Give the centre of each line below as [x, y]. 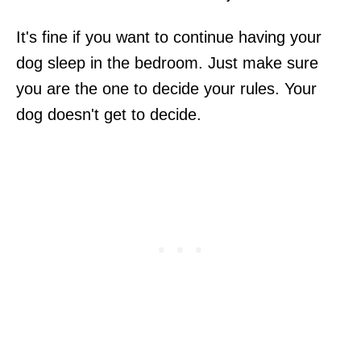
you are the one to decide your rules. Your [166, 88]
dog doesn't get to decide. [109, 114]
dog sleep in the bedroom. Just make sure [167, 62]
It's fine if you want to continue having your [169, 37]
